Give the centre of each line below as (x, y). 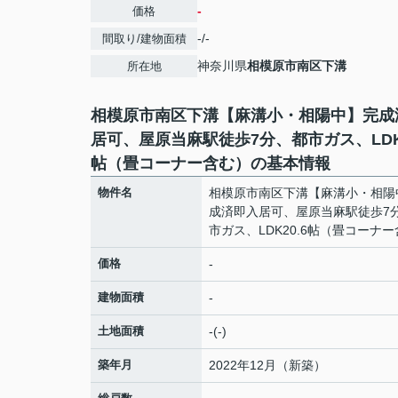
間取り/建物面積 (144, 39)
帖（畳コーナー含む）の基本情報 (211, 163)
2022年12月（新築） (267, 365)
